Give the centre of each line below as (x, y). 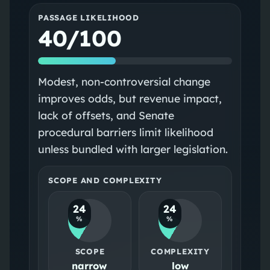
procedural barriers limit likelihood (125, 132)
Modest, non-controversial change (124, 81)
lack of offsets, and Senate (106, 115)
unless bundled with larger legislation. (133, 149)
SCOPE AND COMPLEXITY (105, 180)
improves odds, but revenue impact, (130, 98)
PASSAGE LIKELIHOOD (89, 17)
